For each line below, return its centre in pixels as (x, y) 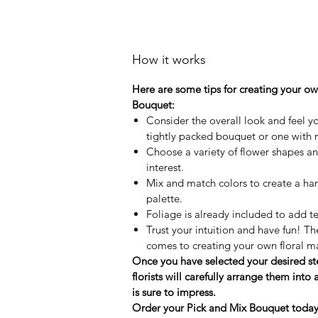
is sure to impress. (174, 292)
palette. (164, 199)
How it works (169, 60)
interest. (165, 168)
